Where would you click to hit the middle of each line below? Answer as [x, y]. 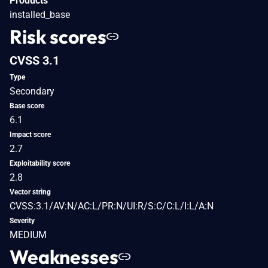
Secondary [32, 91]
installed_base [40, 14]
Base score [27, 106]
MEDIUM [28, 234]
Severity [22, 220]
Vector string [30, 192]
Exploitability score [40, 163]
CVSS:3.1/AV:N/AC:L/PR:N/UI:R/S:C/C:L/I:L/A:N [112, 206]
